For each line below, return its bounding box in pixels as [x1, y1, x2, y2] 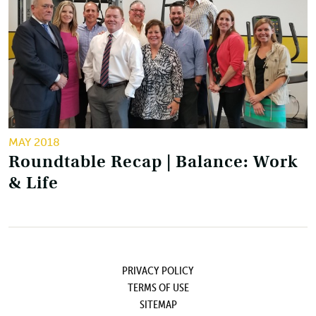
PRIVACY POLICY [122, 262, 194, 277]
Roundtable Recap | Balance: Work [8, 150, 298, 172]
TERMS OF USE [127, 279, 189, 294]
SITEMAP [139, 296, 177, 311]
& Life [8, 171, 59, 193]
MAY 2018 [8, 135, 60, 149]
